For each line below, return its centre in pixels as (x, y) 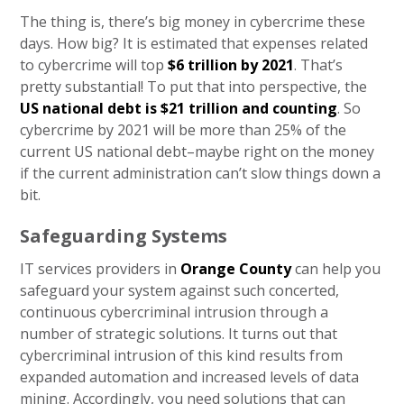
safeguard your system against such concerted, (180, 290)
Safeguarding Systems (124, 236)
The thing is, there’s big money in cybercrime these (193, 22)
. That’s (319, 65)
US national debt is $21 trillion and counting (179, 108)
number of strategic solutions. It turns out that (179, 334)
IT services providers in (101, 269)
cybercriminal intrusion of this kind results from (182, 355)
